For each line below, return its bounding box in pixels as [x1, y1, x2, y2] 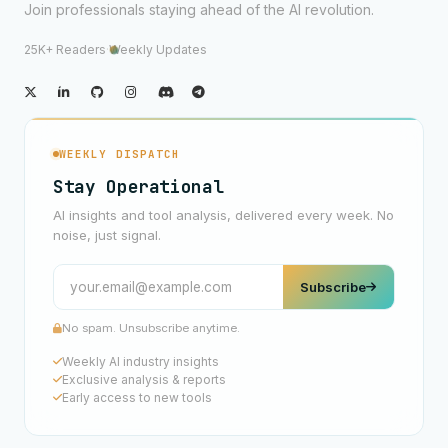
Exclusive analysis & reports [62, 371, 226, 387]
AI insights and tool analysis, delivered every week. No [53, 207, 394, 224]
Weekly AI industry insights [62, 353, 219, 369]
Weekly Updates [109, 42, 207, 57]
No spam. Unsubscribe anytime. [62, 320, 240, 335]
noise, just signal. [53, 227, 161, 244]
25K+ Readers [24, 42, 106, 57]
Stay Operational [53, 174, 224, 198]
